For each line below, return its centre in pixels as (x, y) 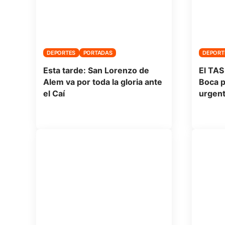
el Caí (54, 93)
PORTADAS (98, 52)
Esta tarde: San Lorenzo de (96, 70)
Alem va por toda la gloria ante (102, 82)
